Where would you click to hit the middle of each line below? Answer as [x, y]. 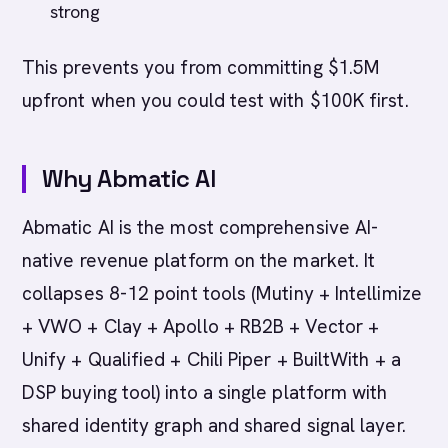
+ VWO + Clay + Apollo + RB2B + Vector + [201, 326]
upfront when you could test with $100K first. [215, 100]
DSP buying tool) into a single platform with [205, 392]
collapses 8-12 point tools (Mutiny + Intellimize [222, 293]
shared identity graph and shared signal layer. [214, 425]
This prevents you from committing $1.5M [201, 67]
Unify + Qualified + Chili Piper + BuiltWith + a [211, 359]
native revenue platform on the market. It [199, 260]
